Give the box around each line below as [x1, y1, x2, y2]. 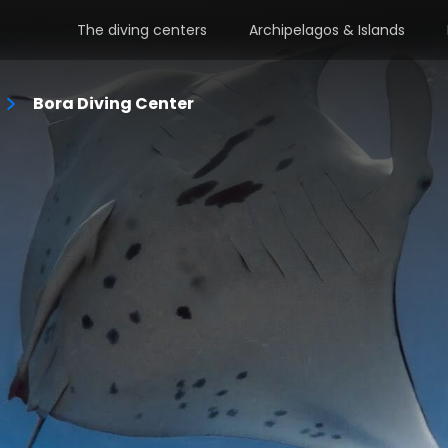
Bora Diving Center [33, 92, 194, 115]
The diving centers [77, 20, 208, 40]
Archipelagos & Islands [249, 20, 406, 40]
